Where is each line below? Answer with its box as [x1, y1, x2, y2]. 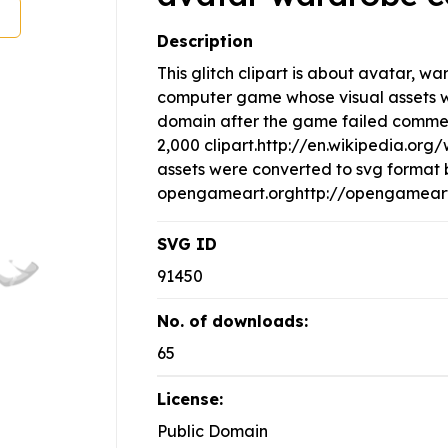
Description [157, 31, 253, 52]
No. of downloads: [157, 311, 308, 332]
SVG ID [157, 234, 217, 255]
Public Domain [157, 421, 268, 442]
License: [157, 389, 223, 410]
